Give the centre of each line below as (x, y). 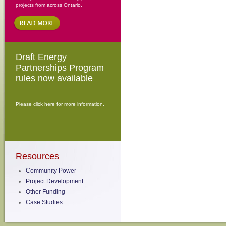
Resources (37, 156)
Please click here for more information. (60, 104)
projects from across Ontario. (49, 5)
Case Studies (44, 202)
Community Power (51, 171)
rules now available (54, 78)
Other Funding (45, 192)
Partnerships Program (60, 68)
